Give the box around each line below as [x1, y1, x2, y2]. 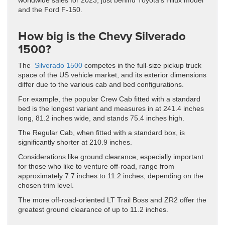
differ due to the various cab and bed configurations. [18, 81, 184, 89]
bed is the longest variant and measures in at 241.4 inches [18, 105, 204, 113]
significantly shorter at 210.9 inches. [18, 139, 132, 147]
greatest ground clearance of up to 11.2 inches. [18, 206, 168, 214]
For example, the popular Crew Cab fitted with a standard [18, 95, 200, 103]
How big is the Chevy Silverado [18, 27, 186, 45]
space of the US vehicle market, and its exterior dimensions [18, 71, 206, 79]
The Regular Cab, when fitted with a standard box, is [18, 129, 185, 137]
